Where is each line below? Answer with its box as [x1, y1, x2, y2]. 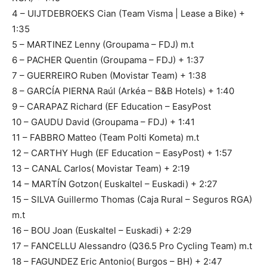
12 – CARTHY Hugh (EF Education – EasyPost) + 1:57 [12, 147, 232, 159]
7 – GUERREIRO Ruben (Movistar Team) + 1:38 [12, 69, 206, 81]
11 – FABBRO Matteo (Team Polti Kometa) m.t [12, 131, 199, 143]
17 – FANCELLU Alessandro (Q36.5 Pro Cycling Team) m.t [12, 240, 252, 252]
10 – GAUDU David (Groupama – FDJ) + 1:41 [12, 116, 195, 128]
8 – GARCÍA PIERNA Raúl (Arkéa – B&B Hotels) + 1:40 [12, 85, 234, 97]
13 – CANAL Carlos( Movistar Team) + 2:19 [12, 162, 190, 174]
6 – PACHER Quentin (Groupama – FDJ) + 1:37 [12, 54, 204, 66]
